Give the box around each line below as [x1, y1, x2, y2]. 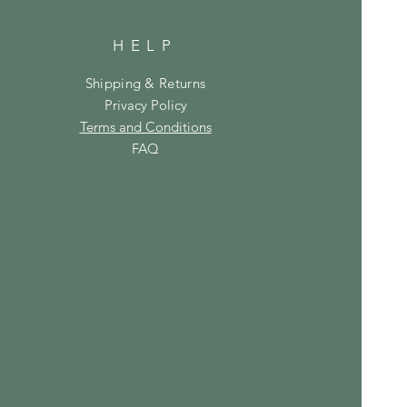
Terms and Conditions [79, 117, 212, 135]
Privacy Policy [104, 95, 187, 114]
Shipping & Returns [84, 74, 206, 92]
